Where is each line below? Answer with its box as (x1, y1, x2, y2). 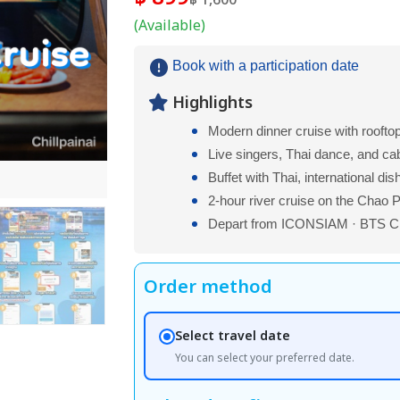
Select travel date (175, 326, 291, 346)
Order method (143, 274, 272, 301)
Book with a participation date (171, 58, 359, 73)
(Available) (133, 15, 205, 37)
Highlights (171, 91, 253, 115)
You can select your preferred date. (175, 349, 355, 366)
